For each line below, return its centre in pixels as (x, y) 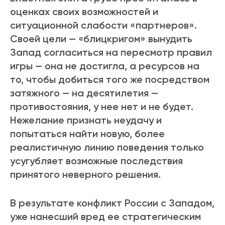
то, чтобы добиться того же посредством (110, 80)
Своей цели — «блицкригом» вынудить (101, 39)
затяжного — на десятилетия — (84, 93)
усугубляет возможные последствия (96, 161)
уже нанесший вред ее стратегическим (105, 217)
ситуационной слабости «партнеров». (103, 25)
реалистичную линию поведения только (107, 147)
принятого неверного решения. (85, 175)
